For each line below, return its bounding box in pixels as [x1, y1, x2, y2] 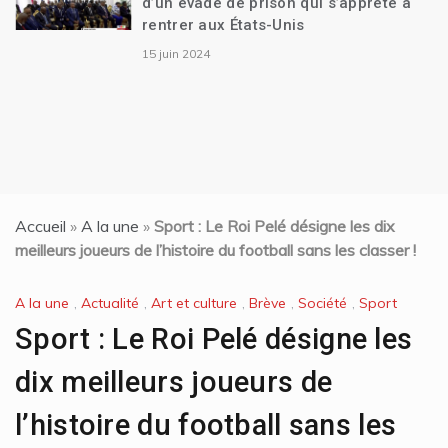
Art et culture [151, 294, 237, 313]
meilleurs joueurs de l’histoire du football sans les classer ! [15, 239, 416, 260]
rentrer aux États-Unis [142, 15, 305, 34]
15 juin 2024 [142, 45, 211, 61]
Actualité [81, 294, 139, 313]
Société [298, 294, 347, 313]
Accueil [15, 215, 66, 236]
